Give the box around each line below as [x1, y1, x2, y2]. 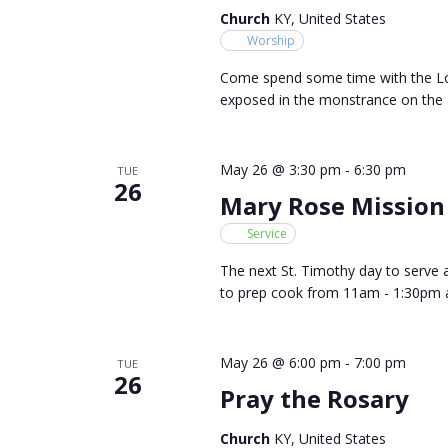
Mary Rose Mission [219, 188, 445, 222]
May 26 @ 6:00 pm [219, 352, 341, 372]
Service [246, 224, 287, 242]
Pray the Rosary [219, 381, 409, 415]
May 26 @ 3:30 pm [219, 159, 341, 179]
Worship [246, 31, 295, 49]
